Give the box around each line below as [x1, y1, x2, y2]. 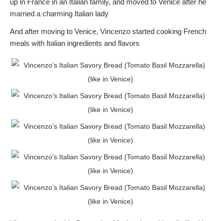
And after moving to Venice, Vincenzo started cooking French [10, 27, 206, 36]
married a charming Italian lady [10, 9, 109, 18]
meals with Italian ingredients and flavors [10, 39, 140, 48]
